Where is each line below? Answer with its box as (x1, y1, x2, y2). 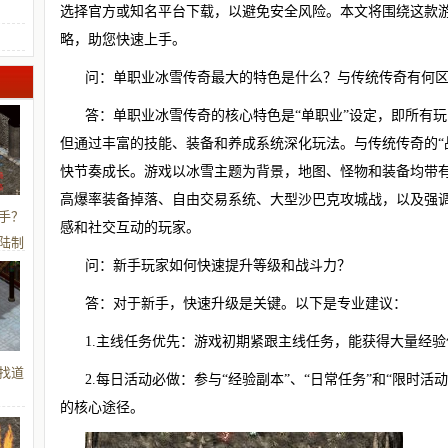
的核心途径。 (60, 400, 144, 415)
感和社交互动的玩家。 (60, 220, 200, 235)
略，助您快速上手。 (60, 32, 186, 47)
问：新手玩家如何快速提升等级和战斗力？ (85, 258, 351, 273)
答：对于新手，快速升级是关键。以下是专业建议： (85, 296, 407, 311)
